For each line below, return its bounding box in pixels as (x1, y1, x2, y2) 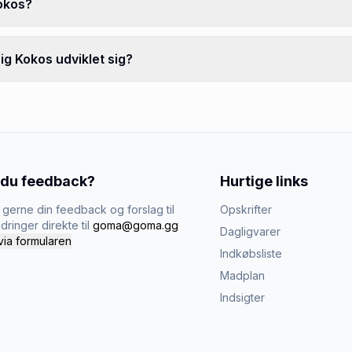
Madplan (220, 269, 265, 282)
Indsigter (220, 291, 265, 304)
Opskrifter (220, 203, 272, 216)
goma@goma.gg (93, 218, 178, 232)
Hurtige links (220, 173, 308, 189)
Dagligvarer (220, 225, 280, 238)
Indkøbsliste (220, 247, 282, 260)
